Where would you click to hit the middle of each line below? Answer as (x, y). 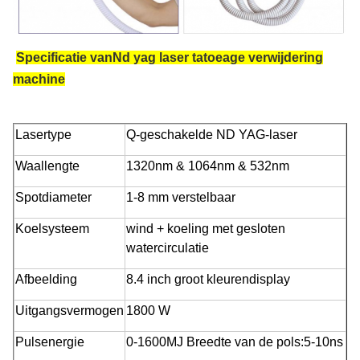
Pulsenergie (50, 342)
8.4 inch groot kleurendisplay (208, 280)
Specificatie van (64, 58)
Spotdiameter (53, 198)
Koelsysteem (52, 229)
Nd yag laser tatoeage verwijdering (218, 58)
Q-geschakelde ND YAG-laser (212, 135)
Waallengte (47, 166)
